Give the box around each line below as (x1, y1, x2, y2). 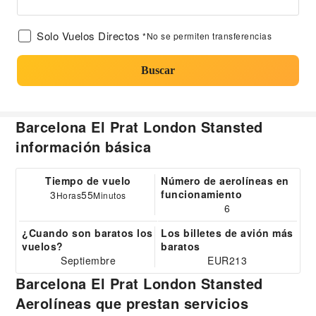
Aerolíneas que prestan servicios (16, 293, 249, 313)
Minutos (93, 189, 126, 201)
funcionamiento (161, 187, 242, 201)
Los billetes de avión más (161, 226, 293, 240)
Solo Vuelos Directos (37, 28, 140, 43)
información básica (16, 136, 152, 157)
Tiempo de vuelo (45, 174, 131, 188)
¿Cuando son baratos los (22, 226, 153, 240)
